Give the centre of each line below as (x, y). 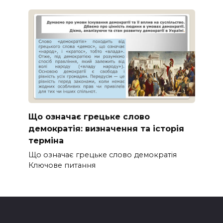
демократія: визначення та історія (106, 129)
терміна (46, 141)
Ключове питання (62, 166)
